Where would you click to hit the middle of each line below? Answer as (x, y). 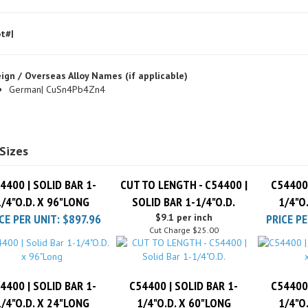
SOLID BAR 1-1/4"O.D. (184, 185)
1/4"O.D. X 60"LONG (184, 286)
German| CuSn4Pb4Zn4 (57, 73)
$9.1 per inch (184, 201)
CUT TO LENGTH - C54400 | (184, 168)
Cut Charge (169, 213)
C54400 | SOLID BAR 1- (184, 269)
